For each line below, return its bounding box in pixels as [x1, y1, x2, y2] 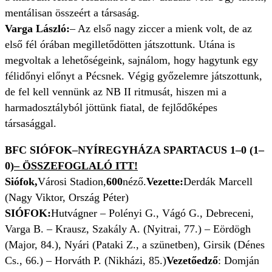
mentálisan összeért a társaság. [5, 7, 140, 19]
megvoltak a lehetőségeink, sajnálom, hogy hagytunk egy [5, 54, 258, 67]
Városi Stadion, [38, 175, 106, 188]
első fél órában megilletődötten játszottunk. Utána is [5, 38, 235, 51]
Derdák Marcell [183, 175, 253, 188]
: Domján [218, 254, 259, 267]
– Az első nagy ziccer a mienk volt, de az [70, 22, 252, 35]
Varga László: [5, 22, 70, 35]
